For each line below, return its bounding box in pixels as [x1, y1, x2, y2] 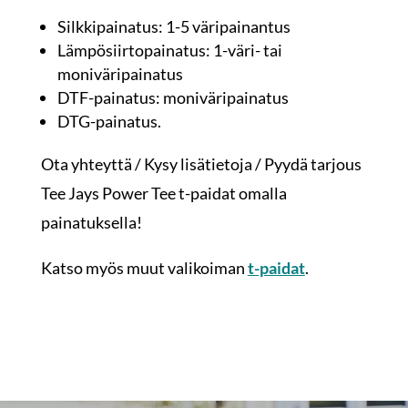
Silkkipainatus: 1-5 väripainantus [56, 16, 291, 37]
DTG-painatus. [56, 111, 161, 132]
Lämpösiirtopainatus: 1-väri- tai [56, 40, 282, 61]
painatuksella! [40, 212, 142, 233]
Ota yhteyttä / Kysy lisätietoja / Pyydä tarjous [40, 154, 362, 175]
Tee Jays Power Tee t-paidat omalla [40, 183, 287, 204]
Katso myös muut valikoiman [40, 258, 248, 279]
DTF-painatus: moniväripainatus [56, 87, 289, 108]
